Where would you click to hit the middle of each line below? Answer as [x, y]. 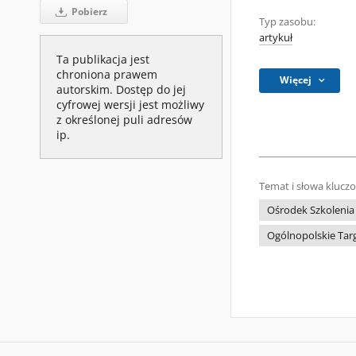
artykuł [276, 38]
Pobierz [88, 11]
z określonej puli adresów [124, 119]
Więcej [296, 80]
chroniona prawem [107, 74]
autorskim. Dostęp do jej [121, 89]
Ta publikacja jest [103, 59]
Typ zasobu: [287, 22]
